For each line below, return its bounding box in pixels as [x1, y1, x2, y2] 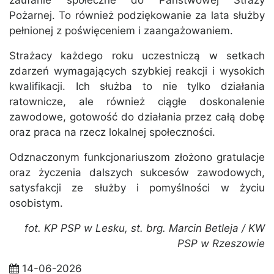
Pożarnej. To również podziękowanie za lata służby [9, 9, 265, 22]
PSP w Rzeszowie [177, 237, 265, 250]
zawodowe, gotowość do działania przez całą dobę [9, 111, 265, 124]
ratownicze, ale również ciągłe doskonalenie [9, 95, 265, 108]
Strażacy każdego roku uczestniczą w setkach [9, 50, 265, 62]
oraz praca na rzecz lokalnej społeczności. [9, 126, 215, 139]
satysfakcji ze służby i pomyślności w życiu [9, 182, 265, 194]
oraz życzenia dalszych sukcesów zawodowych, [9, 166, 265, 179]
